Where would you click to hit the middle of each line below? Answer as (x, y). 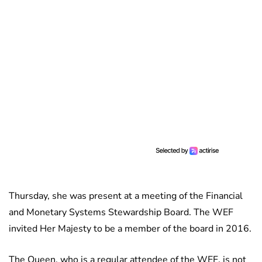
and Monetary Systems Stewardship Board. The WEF (121, 213)
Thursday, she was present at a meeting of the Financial (126, 196)
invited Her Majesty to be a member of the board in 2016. (130, 229)
